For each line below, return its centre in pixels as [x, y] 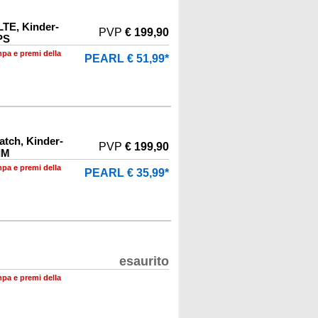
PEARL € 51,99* [127, 59]
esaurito [144, 261]
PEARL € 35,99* [127, 173]
